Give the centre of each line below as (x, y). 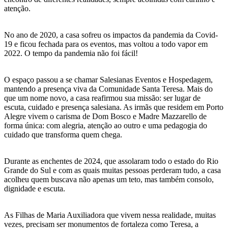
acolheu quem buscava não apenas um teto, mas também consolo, (109, 180)
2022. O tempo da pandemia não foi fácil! (71, 53)
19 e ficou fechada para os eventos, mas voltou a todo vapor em (106, 44)
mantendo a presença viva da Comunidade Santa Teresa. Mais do (108, 89)
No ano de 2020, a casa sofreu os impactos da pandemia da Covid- (111, 35)
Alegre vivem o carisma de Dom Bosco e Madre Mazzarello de (105, 117)
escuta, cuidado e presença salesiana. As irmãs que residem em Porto (114, 107)
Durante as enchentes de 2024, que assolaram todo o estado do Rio (111, 161)
